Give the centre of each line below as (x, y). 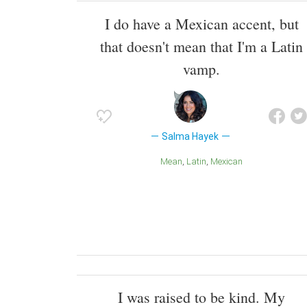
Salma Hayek (191, 136)
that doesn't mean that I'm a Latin (201, 46)
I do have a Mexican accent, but (201, 23)
